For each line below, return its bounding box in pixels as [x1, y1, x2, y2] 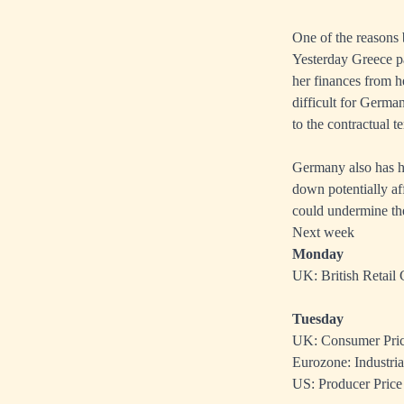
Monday [292, 246, 344, 262]
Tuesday [292, 311, 344, 327]
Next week [292, 225, 354, 241]
